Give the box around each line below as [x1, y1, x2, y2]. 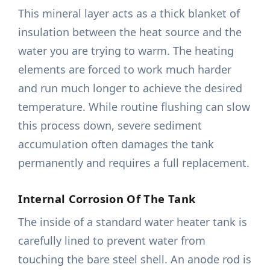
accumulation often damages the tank [18, 137, 215, 152]
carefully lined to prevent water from [18, 233, 206, 248]
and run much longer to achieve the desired [18, 81, 243, 96]
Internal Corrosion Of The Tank [18, 191, 196, 207]
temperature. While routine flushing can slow [18, 99, 251, 115]
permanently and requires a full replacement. [18, 155, 250, 171]
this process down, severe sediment [18, 118, 202, 133]
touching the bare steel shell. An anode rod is [18, 252, 252, 267]
